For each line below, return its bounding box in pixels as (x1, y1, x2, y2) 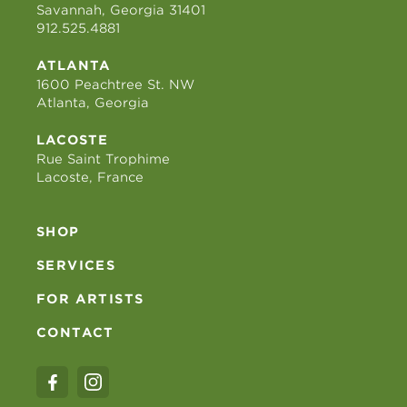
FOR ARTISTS (36, 292, 144, 307)
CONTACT (36, 325, 114, 341)
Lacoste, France (36, 170, 144, 185)
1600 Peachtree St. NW (36, 77, 194, 93)
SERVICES (36, 258, 116, 273)
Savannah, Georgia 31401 (36, 3, 205, 18)
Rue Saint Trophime (36, 152, 170, 167)
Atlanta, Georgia (36, 95, 149, 111)
